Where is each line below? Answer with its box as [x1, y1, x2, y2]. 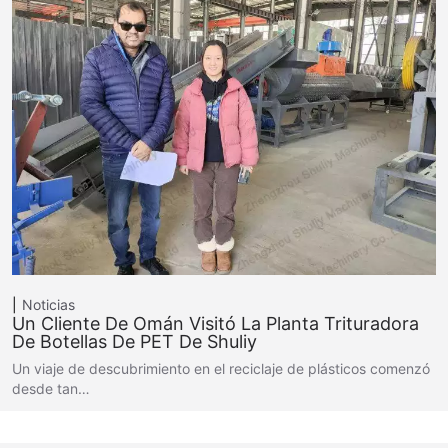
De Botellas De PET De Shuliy [12, 330, 257, 352]
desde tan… [12, 379, 90, 397]
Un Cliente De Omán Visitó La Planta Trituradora [12, 312, 419, 334]
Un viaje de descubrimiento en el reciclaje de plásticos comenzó [12, 359, 430, 377]
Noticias [22, 295, 75, 313]
